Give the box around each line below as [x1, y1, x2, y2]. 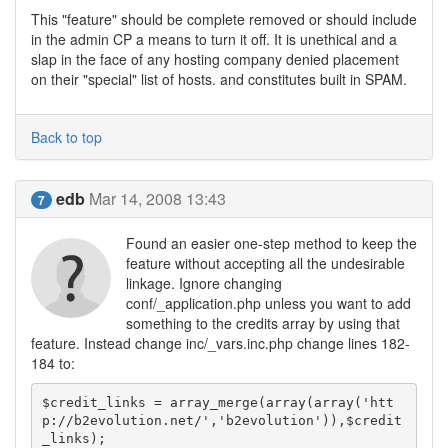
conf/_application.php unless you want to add [126, 293, 411, 313]
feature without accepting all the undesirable [126, 253, 405, 273]
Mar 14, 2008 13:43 [89, 187, 226, 210]
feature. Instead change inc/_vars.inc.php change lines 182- [31, 333, 410, 353]
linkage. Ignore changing [126, 273, 282, 293]
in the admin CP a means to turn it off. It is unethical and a [31, 29, 397, 49]
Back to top [31, 127, 102, 147]
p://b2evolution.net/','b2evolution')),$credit [41, 412, 402, 428]
